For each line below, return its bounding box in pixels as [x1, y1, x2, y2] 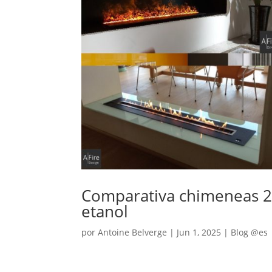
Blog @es [231, 226, 268, 239]
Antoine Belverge [98, 226, 168, 239]
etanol [81, 200, 129, 223]
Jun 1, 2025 [177, 226, 222, 239]
